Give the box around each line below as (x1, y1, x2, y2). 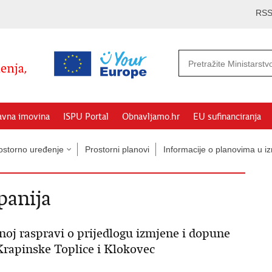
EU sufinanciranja (193, 111, 261, 122)
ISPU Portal (63, 111, 109, 122)
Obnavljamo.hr (122, 111, 180, 122)
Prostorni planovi (85, 144, 149, 154)
